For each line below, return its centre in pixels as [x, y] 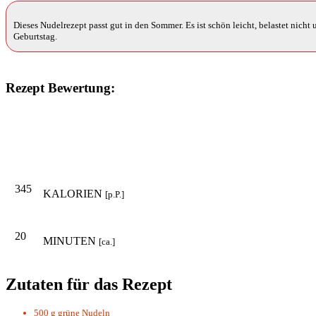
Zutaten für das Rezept [89, 284]
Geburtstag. [35, 36]
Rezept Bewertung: [60, 87]
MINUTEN [71, 241]
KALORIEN [74, 193]
